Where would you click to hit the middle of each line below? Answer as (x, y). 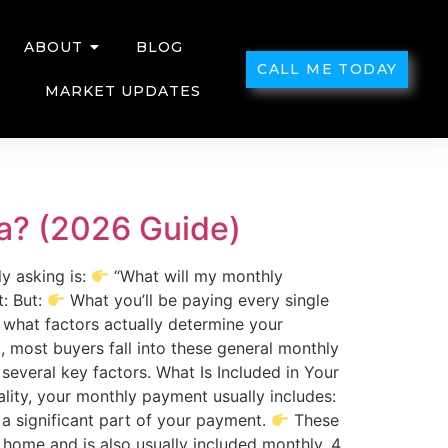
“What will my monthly (196, 276)
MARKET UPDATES (123, 91)
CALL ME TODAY (327, 68)
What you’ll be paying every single (197, 300)
